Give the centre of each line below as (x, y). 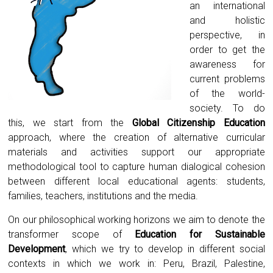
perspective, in (227, 35)
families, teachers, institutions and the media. (103, 196)
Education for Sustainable (200, 235)
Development (37, 249)
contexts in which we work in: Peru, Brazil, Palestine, (136, 264)
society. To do (227, 108)
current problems (227, 79)
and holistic (227, 21)
